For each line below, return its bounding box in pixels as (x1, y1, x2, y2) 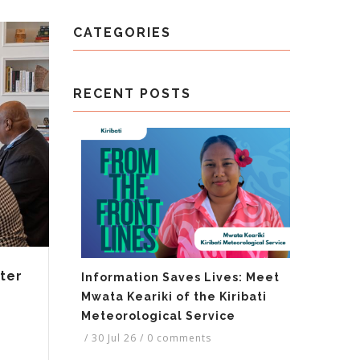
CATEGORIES (73, 25, 171, 40)
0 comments (147, 331, 211, 346)
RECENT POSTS (73, 86, 191, 101)
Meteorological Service (81, 309, 235, 323)
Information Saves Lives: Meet (81, 271, 280, 284)
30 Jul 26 (92, 331, 137, 346)
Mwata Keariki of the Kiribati (81, 290, 267, 304)
